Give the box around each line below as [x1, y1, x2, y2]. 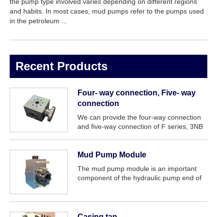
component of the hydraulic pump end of [77, 174, 201, 182]
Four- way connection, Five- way [77, 89, 196, 97]
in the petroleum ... [10, 17, 67, 25]
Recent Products [15, 60, 108, 73]
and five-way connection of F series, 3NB [77, 123, 203, 131]
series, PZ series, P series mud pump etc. [77, 132, 205, 140]
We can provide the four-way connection [77, 113, 201, 122]
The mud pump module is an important [77, 165, 197, 173]
